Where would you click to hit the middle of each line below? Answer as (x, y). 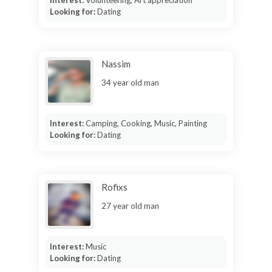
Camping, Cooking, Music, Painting (146, 123)
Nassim (116, 63)
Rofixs (114, 187)
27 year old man (130, 206)
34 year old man (130, 82)
